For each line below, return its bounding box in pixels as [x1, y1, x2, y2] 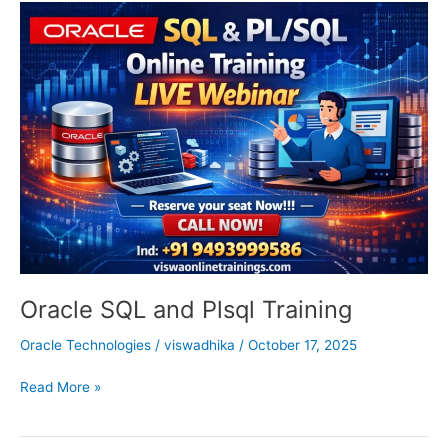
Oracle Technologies [20, 337, 151, 354]
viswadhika [164, 337, 239, 354]
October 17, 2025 [248, 337, 357, 354]
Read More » [20, 378, 101, 395]
